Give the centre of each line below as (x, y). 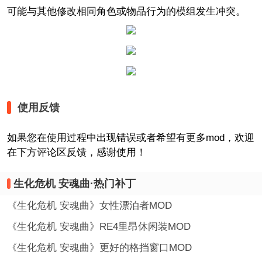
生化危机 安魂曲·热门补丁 (74, 183)
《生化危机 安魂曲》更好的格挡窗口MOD (99, 247)
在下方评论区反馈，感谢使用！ (76, 152)
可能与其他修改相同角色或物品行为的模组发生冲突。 (126, 12)
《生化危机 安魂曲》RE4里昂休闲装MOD (99, 226)
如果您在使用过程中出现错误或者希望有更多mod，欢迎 (130, 137)
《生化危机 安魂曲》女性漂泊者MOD (89, 206)
